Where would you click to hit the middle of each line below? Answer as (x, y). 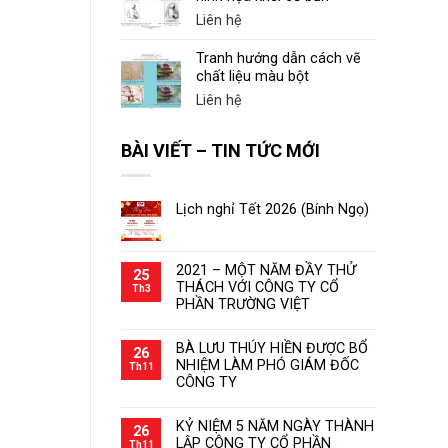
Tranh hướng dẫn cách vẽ (278, 59)
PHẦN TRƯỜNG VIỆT (243, 304)
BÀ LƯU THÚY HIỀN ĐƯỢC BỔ (272, 348)
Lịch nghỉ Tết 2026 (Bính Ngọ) (272, 209)
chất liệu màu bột (252, 77)
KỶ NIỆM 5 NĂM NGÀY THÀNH (275, 426)
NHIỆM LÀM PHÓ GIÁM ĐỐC (267, 365)
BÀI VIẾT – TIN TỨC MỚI (220, 151)
